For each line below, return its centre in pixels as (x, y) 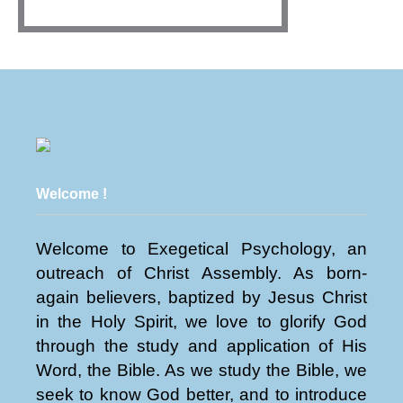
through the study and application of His (201, 346)
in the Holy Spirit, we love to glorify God (201, 322)
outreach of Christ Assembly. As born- (201, 273)
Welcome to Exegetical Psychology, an (201, 249)
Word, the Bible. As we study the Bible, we (201, 371)
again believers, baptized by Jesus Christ (201, 298)
